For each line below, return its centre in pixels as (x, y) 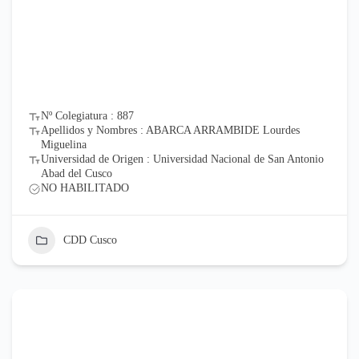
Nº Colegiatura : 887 (87, 115)
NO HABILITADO (85, 188)
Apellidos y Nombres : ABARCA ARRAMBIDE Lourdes (170, 130)
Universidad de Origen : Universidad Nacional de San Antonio (182, 159)
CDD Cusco (90, 240)
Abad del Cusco (76, 173)
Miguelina (63, 144)
